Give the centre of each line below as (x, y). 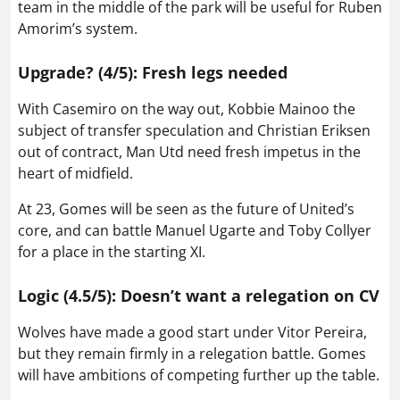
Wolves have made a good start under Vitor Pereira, (192, 332)
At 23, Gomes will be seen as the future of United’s (186, 208)
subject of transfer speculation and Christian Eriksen (194, 130)
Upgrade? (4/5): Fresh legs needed (153, 72)
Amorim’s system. (78, 28)
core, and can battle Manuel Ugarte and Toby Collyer (195, 230)
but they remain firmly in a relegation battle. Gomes (192, 353)
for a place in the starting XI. (112, 251)
